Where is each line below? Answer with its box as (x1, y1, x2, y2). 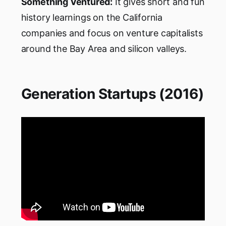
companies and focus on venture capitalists (21, 28, 203, 39)
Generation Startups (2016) (21, 85, 204, 103)
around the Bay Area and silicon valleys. (21, 43, 187, 54)
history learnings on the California (21, 12, 163, 23)
